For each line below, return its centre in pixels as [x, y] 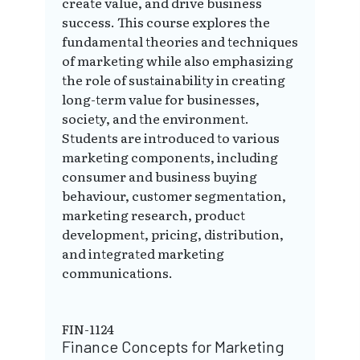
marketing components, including [170, 157]
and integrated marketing [143, 254]
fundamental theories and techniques [180, 41]
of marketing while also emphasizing [178, 61]
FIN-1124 [88, 329]
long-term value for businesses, [161, 99]
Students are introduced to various [171, 138]
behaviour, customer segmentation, [174, 196]
